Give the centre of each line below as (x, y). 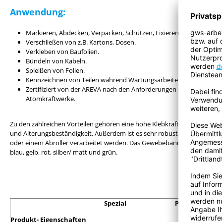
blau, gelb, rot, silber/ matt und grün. (64, 152)
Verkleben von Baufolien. (62, 52)
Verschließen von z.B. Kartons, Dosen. (81, 42)
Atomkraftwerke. (51, 99)
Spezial (122, 203)
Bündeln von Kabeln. (56, 61)
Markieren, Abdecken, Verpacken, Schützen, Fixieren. (103, 33)
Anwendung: (38, 12)
